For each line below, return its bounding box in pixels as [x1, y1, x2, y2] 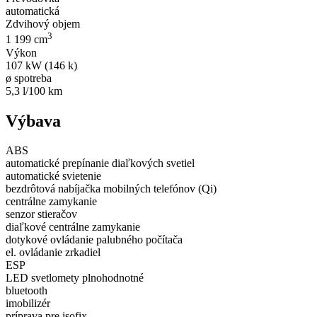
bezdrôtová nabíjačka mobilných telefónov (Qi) [6, 183, 217, 195]
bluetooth [6, 284, 47, 297]
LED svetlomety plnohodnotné [6, 272, 144, 284]
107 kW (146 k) [6, 59, 77, 71]
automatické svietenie [6, 170, 101, 183]
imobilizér [6, 297, 50, 310]
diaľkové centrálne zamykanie [6, 221, 140, 234]
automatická [6, 5, 59, 18]
